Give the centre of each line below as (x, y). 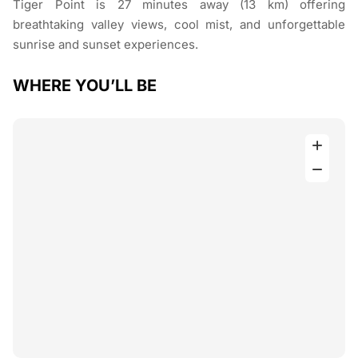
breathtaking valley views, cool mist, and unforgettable (179, 25)
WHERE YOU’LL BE (85, 86)
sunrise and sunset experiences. (105, 45)
